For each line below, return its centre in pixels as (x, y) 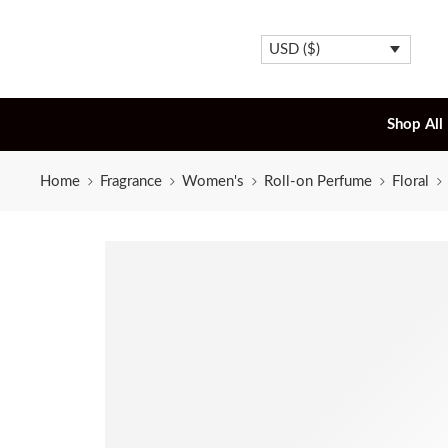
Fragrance (131, 181)
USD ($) (294, 49)
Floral (410, 181)
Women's (213, 181)
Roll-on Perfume (318, 181)
